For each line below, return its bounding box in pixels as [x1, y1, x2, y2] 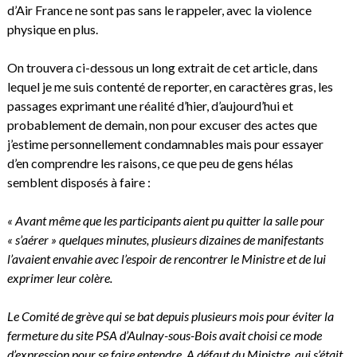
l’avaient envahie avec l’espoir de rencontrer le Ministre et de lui [6, 250, 326, 266]
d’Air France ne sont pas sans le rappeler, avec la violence [6, 2, 312, 18]
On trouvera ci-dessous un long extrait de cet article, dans [6, 59, 318, 75]
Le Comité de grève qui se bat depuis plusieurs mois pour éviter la [6, 308, 334, 324]
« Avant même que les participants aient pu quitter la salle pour [6, 212, 324, 228]
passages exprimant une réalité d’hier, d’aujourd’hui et [6, 97, 293, 113]
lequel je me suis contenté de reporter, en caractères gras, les [6, 78, 333, 94]
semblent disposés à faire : [6, 174, 151, 190]
